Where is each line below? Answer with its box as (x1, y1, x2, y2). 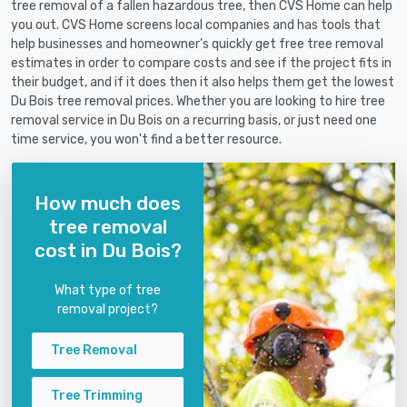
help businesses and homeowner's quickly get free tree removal (11, 36, 383, 53)
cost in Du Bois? (34, 238, 182, 262)
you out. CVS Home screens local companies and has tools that (11, 17, 381, 34)
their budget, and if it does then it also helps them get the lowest (11, 74, 394, 91)
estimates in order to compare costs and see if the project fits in (11, 55, 392, 72)
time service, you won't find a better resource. (11, 132, 282, 148)
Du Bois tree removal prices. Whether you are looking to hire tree (11, 94, 385, 110)
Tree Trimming (51, 387, 143, 403)
